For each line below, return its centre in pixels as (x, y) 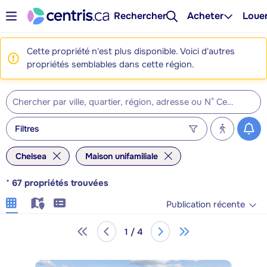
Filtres (27, 128)
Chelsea (31, 156)
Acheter (206, 16)
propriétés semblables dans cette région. (111, 65)
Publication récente (206, 204)
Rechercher (140, 16)
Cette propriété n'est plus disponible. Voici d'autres (131, 52)
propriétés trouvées (66, 183)
